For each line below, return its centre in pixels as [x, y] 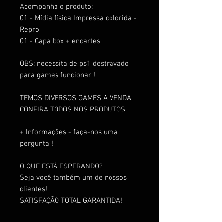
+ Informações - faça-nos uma [69, 132]
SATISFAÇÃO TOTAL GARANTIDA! [71, 200]
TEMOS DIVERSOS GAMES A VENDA [76, 98]
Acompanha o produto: [56, 7]
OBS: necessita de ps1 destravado [74, 64]
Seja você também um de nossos [73, 178]
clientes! [33, 189]
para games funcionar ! [57, 75]
